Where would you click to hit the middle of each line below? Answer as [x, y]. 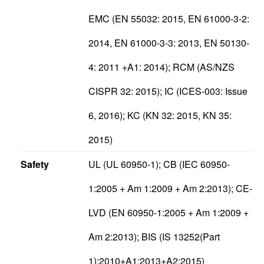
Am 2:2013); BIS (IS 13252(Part [154, 236]
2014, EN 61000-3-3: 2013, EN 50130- [169, 42]
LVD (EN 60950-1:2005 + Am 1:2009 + [168, 212]
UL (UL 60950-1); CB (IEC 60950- [159, 164]
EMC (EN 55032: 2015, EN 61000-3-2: [169, 18]
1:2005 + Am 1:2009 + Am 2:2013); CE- [170, 188]
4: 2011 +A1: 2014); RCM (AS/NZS [161, 67]
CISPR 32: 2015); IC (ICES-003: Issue [168, 91]
